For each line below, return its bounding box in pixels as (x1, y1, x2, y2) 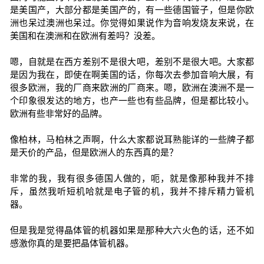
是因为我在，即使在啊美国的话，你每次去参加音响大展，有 (9, 70, 255, 80)
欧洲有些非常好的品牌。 (9, 108, 107, 118)
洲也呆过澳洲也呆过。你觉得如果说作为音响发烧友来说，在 (9, 18, 255, 28)
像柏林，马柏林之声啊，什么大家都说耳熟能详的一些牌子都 (9, 134, 255, 144)
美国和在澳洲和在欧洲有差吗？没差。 (9, 31, 160, 41)
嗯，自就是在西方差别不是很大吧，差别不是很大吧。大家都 (9, 57, 255, 67)
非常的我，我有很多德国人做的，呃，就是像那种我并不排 (9, 173, 255, 183)
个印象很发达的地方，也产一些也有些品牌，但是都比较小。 (9, 95, 255, 105)
